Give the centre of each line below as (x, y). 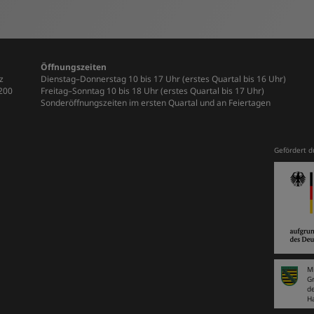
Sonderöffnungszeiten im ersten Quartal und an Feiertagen (156, 103)
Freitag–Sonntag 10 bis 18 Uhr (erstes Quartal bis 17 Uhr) (152, 91)
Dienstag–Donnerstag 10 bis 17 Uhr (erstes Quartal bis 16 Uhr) (163, 79)
